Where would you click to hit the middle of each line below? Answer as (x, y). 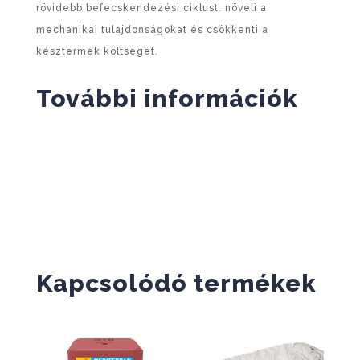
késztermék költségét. (97, 52)
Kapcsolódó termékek (176, 284)
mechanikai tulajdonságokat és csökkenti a (152, 30)
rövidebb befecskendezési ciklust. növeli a (151, 8)
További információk (167, 99)
